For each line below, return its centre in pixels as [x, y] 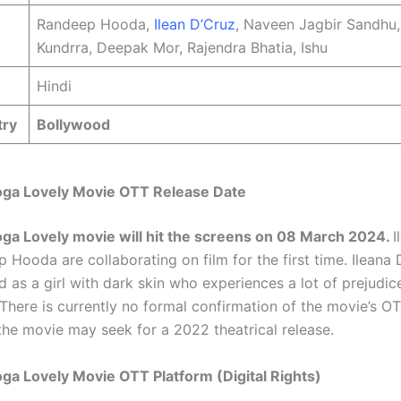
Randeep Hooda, [95, 25]
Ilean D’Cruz [195, 25]
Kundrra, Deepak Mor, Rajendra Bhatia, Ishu [182, 48]
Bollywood [73, 125]
